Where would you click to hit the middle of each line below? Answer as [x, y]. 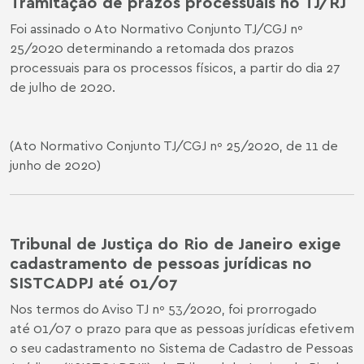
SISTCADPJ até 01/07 [94, 282]
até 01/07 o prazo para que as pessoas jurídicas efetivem [182, 328]
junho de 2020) [55, 165]
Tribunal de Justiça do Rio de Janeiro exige [175, 243]
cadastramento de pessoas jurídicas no [161, 262]
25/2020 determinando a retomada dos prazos [152, 48]
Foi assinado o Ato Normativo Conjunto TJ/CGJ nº [156, 28]
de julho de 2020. [63, 87]
